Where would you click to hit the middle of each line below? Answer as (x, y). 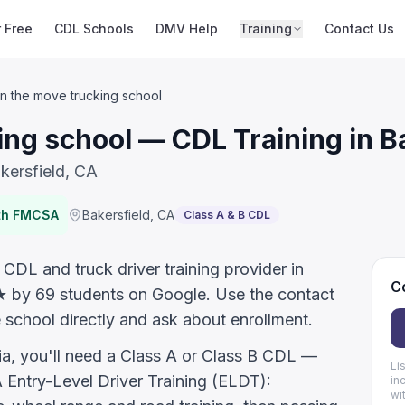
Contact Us (360, 28)
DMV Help (187, 28)
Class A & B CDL (227, 215)
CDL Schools (94, 28)
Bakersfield (116, 215)
